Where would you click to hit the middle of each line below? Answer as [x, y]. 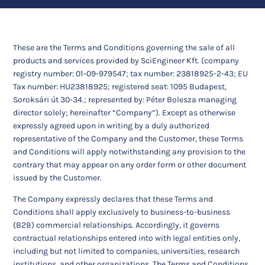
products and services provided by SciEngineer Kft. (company [126, 60]
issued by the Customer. [58, 177]
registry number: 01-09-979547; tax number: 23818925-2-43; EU [131, 73]
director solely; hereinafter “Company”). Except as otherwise [125, 112]
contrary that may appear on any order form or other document [130, 164]
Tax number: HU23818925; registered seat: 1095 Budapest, [120, 86]
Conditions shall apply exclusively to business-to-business [122, 212]
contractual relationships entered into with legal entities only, [127, 238]
